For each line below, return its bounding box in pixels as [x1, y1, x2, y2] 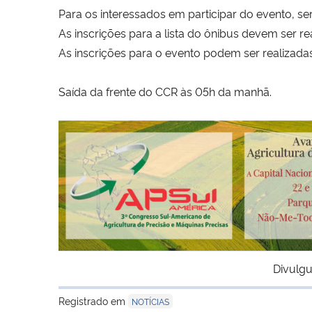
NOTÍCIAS [132, 295, 169, 307]
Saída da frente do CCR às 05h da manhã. [58, 83, 272, 99]
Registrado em [58, 293, 128, 307]
